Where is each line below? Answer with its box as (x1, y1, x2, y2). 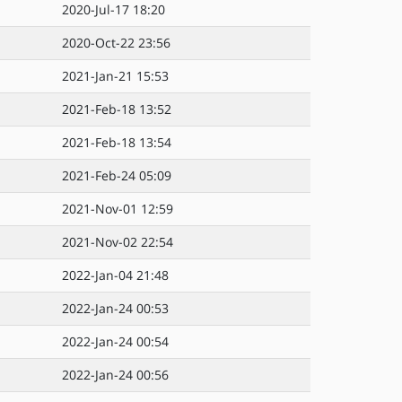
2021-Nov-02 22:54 (62, 233, 173, 250)
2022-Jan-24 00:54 (62, 333, 169, 350)
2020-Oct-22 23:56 (62, 34, 170, 51)
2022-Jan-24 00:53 (62, 300, 169, 317)
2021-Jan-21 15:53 (62, 67, 169, 84)
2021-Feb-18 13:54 (62, 134, 171, 151)
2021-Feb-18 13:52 (62, 100, 171, 118)
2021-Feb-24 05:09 (62, 167, 171, 184)
